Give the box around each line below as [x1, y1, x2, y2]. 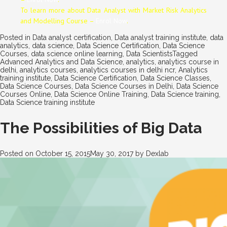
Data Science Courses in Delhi [75, 82, 173, 90]
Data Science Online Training [54, 90, 147, 98]
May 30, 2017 [90, 149, 133, 158]
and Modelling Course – [20, 16, 96, 25]
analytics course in [158, 57, 219, 66]
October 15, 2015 [35, 149, 90, 158]
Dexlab [146, 149, 169, 158]
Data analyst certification [32, 33, 111, 42]
